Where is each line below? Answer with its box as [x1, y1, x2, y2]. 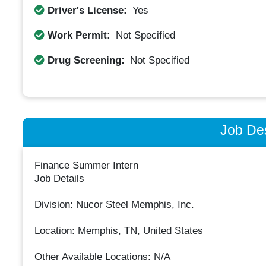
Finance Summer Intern [34, 160, 138, 172]
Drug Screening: [44, 54, 128, 66]
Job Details [34, 173, 84, 185]
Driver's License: [44, 4, 130, 16]
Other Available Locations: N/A [34, 251, 170, 263]
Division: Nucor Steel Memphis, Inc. [34, 199, 194, 211]
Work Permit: [44, 29, 113, 41]
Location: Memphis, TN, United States [34, 225, 203, 237]
